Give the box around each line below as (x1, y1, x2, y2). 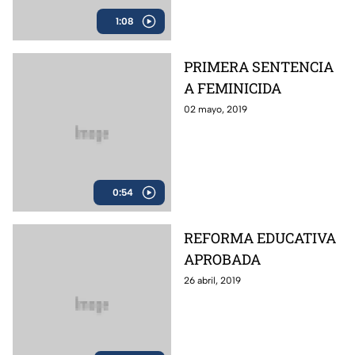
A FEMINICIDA (184, 78, 281, 98)
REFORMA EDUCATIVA (184, 228, 336, 248)
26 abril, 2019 (184, 275, 241, 287)
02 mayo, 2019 (184, 104, 247, 116)
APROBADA (184, 250, 261, 269)
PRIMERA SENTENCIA (184, 57, 334, 77)
